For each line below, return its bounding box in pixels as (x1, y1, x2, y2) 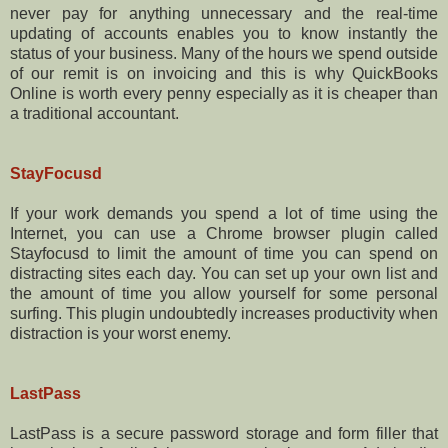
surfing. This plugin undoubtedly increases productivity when (10, 304, 438, 322)
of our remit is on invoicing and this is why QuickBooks (10, 64, 438, 82)
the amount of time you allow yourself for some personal (10, 284, 438, 302)
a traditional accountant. (10, 104, 179, 122)
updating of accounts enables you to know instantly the (10, 24, 438, 42)
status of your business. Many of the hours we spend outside (10, 44, 438, 62)
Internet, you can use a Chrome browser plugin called (10, 224, 438, 242)
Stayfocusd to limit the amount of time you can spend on (10, 244, 438, 262)
